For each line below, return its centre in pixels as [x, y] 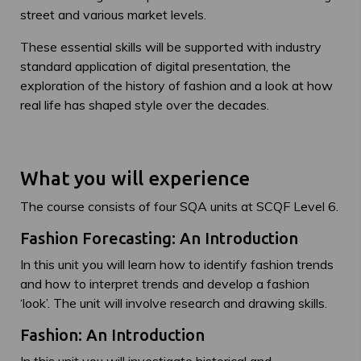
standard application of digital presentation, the [156, 66]
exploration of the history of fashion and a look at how [176, 85]
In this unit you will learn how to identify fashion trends [177, 264]
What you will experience [135, 178]
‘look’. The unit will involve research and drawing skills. [174, 303]
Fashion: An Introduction [112, 335]
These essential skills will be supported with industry [171, 47]
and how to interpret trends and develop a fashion [165, 284]
